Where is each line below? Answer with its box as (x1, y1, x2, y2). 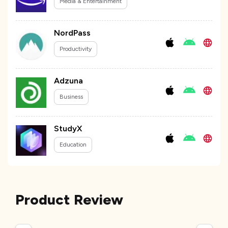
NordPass (54, 28, 91, 38)
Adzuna (54, 76, 83, 86)
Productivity (60, 45, 92, 53)
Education (60, 141, 87, 149)
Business (60, 93, 83, 101)
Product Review (15, 191, 123, 209)
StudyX (54, 124, 82, 134)
